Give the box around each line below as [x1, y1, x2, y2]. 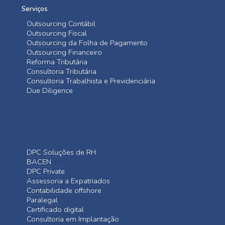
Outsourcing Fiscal [27, 28, 87, 38]
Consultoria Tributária [27, 66, 96, 76]
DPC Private [27, 166, 65, 176]
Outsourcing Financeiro [27, 47, 102, 57]
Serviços [22, 5, 48, 14]
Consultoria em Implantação [27, 214, 119, 224]
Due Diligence [27, 85, 73, 95]
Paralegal [27, 195, 58, 205]
